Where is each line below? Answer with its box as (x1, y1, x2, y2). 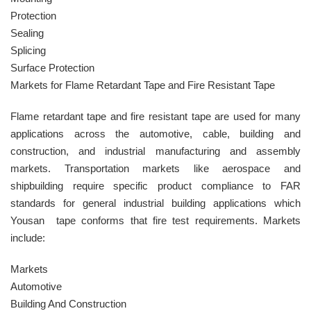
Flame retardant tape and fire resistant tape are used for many (10, 110, 301, 122)
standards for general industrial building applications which (10, 196, 301, 209)
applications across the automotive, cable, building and (10, 127, 301, 140)
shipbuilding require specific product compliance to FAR (10, 179, 301, 192)
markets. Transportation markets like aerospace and (10, 162, 301, 174)
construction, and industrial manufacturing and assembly (10, 144, 301, 157)
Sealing (10, 26, 44, 39)
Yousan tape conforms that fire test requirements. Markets (10, 214, 301, 226)
